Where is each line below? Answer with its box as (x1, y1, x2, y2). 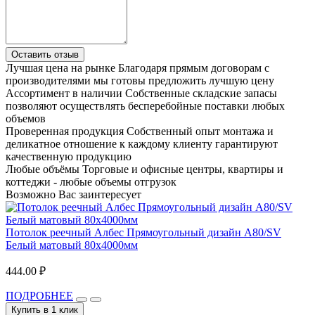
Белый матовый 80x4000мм (6, 238, 138, 251)
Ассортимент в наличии (6, 86, 122, 99)
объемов (6, 112, 46, 124)
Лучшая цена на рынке (6, 61, 115, 74)
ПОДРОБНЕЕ (6, 289, 73, 302)
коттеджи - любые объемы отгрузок (6, 175, 176, 188)
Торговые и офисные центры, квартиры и (82, 162, 283, 175)
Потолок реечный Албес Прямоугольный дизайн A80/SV (6, 226, 281, 238)
